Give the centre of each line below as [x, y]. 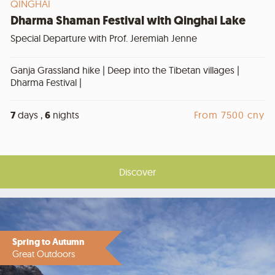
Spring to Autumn [48, 242]
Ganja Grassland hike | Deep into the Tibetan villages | [125, 70]
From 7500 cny [229, 115]
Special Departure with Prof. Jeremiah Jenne [104, 38]
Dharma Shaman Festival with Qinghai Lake [128, 20]
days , [30, 114]
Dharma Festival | [46, 82]
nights [65, 114]
